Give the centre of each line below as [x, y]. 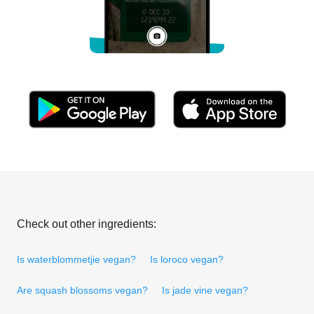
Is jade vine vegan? [205, 290]
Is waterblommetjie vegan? [76, 259]
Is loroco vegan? [187, 259]
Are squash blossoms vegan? [82, 290]
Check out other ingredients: [87, 224]
